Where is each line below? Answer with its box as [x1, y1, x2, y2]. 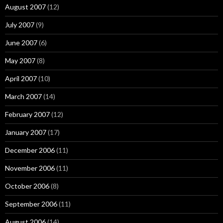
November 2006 [5, 164, 55, 172]
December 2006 [5, 146, 55, 154]
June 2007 [5, 38, 37, 47]
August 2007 [5, 2, 46, 11]
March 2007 [5, 92, 42, 101]
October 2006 [5, 182, 49, 190]
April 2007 [5, 74, 37, 83]
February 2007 [5, 110, 50, 118]
